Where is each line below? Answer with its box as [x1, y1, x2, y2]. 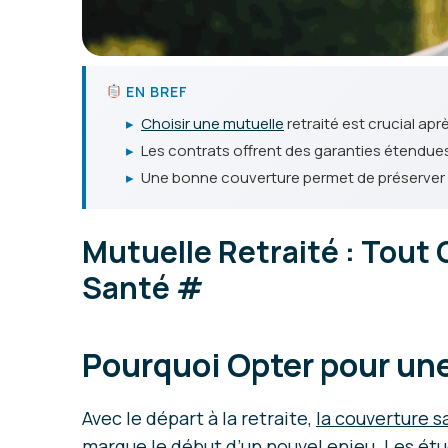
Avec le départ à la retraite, [82, 406, 316, 430]
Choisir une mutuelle [141, 113, 284, 134]
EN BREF [121, 82, 188, 101]
